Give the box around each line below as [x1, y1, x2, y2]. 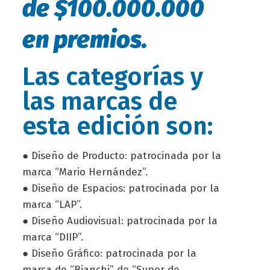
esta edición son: [22, 111, 213, 141]
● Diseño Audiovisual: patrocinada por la [22, 214, 218, 227]
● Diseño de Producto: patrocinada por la [22, 149, 221, 162]
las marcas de [22, 86, 177, 116]
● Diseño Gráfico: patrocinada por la [22, 246, 196, 260]
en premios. [22, 25, 148, 54]
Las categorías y [22, 61, 203, 92]
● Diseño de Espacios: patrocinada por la [22, 181, 219, 195]
